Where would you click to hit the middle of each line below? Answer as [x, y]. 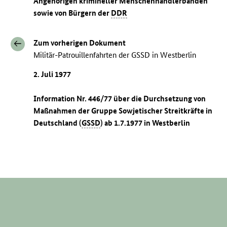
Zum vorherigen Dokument [80, 43]
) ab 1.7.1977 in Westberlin [145, 123]
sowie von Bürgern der [72, 13]
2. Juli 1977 [52, 74]
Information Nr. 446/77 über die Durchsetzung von [120, 99]
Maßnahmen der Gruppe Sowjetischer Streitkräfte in [123, 111]
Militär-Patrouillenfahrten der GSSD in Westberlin [115, 55]
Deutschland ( [58, 123]
